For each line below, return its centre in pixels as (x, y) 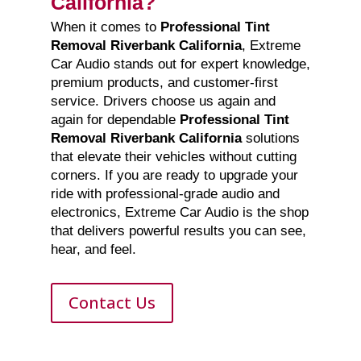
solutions (270, 139)
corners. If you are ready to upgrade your (174, 176)
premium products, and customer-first (164, 83)
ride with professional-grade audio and (165, 194)
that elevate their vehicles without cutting (173, 157)
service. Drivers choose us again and (163, 102)
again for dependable (115, 120)
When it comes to (105, 27)
